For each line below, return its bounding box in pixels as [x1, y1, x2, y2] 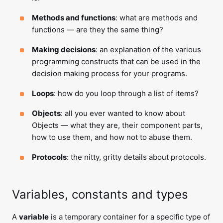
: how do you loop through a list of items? [54, 89, 199, 98]
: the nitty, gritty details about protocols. [67, 152, 206, 162]
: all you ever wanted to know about [61, 109, 185, 118]
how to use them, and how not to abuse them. [32, 132, 192, 142]
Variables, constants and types [12, 187, 188, 202]
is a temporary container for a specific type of [49, 212, 210, 222]
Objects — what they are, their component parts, [32, 120, 203, 130]
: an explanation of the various [96, 45, 201, 54]
